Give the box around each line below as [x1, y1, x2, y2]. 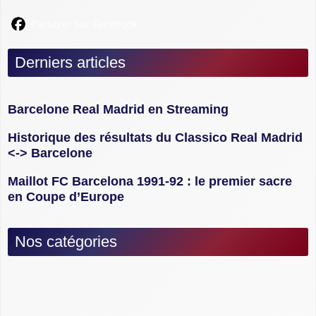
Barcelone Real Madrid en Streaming [8, 102, 229, 116]
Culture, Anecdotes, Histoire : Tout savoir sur [15, 281, 287, 296]
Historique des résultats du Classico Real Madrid [8, 130, 303, 145]
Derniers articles [15, 53, 126, 71]
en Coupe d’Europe [8, 189, 124, 204]
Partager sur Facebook [29, 16, 137, 30]
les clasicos [15, 296, 86, 311]
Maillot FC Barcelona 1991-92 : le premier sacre [8, 174, 292, 188]
